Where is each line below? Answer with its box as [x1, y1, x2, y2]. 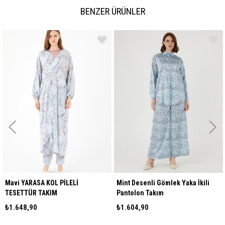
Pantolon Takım [113, 188, 161, 197]
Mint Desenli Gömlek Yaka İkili [113, 178, 206, 187]
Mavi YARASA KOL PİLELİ [2, 178, 75, 187]
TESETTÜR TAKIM [2, 188, 54, 197]
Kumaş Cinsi [8, 23, 43, 31]
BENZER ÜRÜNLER [80, 5, 145, 17]
